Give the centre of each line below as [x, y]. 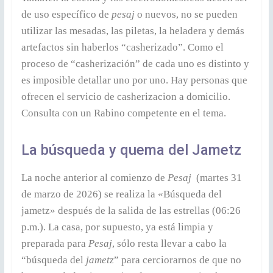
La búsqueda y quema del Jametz [131, 150]
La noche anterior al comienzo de [94, 177]
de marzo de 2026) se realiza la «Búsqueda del [121, 194]
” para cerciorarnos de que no [177, 260]
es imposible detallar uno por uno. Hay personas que [134, 80]
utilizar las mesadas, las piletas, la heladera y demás [133, 30]
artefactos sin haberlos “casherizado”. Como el [122, 47]
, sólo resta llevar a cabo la [169, 243]
